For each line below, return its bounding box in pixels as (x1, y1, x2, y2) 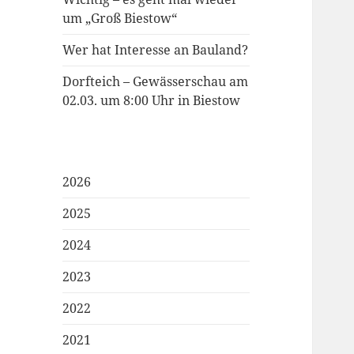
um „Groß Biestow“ (62, 9, 178, 28)
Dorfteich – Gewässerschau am (62, 73, 249, 91)
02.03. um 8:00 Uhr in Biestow (62, 92, 241, 110)
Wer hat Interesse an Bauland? (62, 41, 249, 59)
